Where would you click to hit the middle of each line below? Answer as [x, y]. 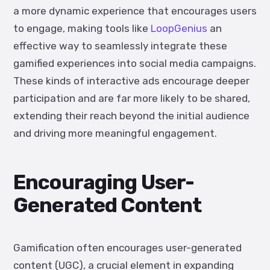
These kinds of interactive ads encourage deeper [131, 81]
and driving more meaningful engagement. [115, 133]
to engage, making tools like [82, 28]
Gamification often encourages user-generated [127, 248]
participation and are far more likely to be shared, [132, 98]
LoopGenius [179, 28]
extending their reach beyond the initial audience [131, 116]
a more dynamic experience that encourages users [135, 11]
